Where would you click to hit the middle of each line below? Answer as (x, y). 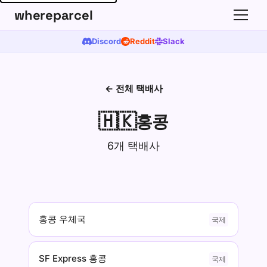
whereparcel (54, 15)
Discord (106, 41)
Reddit (142, 41)
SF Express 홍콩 (73, 258)
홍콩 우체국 (62, 219)
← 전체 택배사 (133, 89)
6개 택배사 (133, 146)
